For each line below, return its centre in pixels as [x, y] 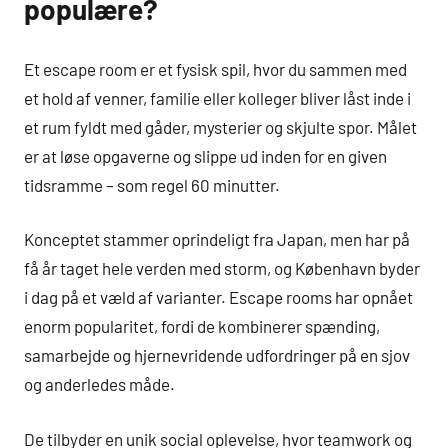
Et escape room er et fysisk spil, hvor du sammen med [215, 68]
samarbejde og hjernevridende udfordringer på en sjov [217, 355]
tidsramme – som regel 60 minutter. [152, 184]
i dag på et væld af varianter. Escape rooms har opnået [218, 297]
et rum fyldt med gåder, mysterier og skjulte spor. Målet [220, 126]
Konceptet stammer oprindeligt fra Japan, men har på [217, 239]
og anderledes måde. [99, 384]
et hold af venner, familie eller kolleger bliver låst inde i [217, 97]
